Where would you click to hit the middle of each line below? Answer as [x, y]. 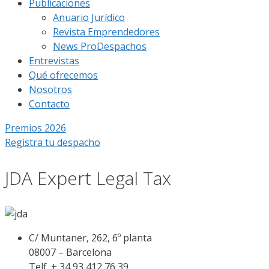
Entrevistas [54, 61]
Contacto [49, 104]
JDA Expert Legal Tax [88, 178]
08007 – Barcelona [70, 252]
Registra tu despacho [53, 142]
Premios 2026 [35, 128]
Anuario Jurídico [89, 17]
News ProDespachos [100, 46]
